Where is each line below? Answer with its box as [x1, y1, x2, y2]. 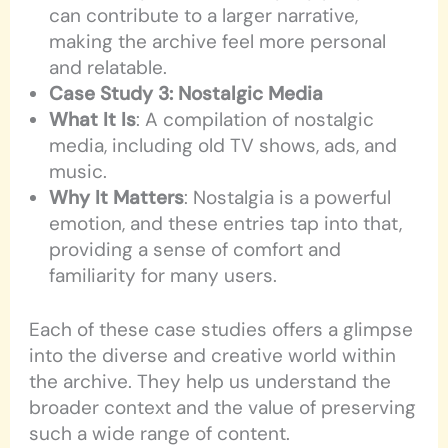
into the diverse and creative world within [29, 343, 397, 369]
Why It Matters [49, 184, 185, 210]
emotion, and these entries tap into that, [49, 210, 403, 236]
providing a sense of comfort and [49, 236, 342, 262]
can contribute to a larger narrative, [49, 2, 359, 28]
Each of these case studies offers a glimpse [29, 317, 414, 343]
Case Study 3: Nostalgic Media [49, 80, 324, 106]
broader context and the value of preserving [29, 395, 417, 421]
